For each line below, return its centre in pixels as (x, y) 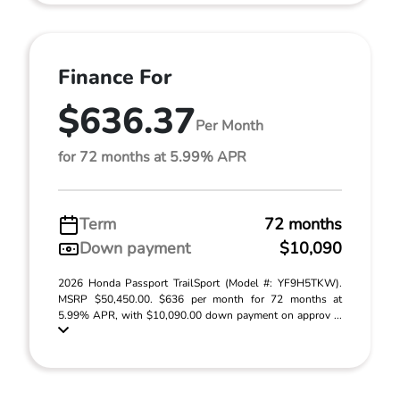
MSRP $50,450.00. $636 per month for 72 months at (200, 299)
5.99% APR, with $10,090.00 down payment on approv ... (200, 315)
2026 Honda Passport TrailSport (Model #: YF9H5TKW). (200, 283)
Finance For (115, 77)
